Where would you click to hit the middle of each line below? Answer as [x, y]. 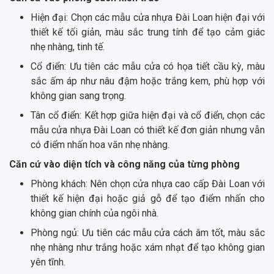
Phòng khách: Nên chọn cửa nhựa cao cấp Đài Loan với [148, 183]
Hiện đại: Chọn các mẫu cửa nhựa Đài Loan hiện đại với [148, 17]
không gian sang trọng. [78, 95]
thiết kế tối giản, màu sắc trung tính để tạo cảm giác [148, 32]
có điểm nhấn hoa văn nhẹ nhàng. [100, 144]
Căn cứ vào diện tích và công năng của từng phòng [124, 164]
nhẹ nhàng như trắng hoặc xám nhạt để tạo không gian [148, 247]
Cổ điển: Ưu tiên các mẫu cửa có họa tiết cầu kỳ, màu [148, 66]
